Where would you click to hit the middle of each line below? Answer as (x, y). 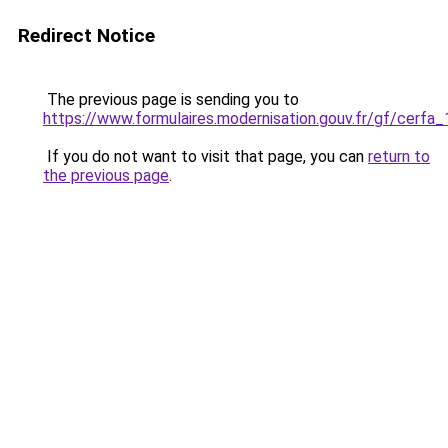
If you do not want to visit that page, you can (205, 156)
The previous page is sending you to (171, 99)
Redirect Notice (86, 35)
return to (399, 156)
